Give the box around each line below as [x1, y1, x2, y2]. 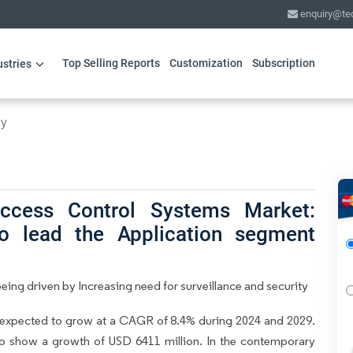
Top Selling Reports [61, 57, 160, 69]
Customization [169, 57, 243, 69]
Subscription [251, 57, 315, 69]
